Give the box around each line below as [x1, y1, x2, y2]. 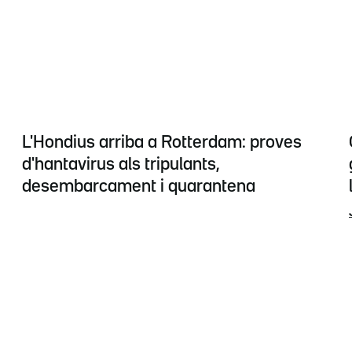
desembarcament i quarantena [22, 179, 255, 196]
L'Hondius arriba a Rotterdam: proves [22, 135, 302, 152]
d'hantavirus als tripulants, [22, 157, 220, 174]
